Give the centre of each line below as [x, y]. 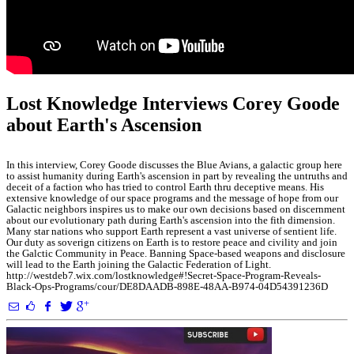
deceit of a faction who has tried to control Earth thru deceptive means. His [165, 187]
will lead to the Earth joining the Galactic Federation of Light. [139, 264]
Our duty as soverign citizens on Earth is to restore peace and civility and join [172, 242]
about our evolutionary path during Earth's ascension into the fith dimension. [171, 220]
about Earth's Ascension [104, 125]
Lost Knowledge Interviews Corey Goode [173, 104]
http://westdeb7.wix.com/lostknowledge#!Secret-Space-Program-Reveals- [164, 275]
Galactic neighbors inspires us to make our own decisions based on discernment [176, 209]
